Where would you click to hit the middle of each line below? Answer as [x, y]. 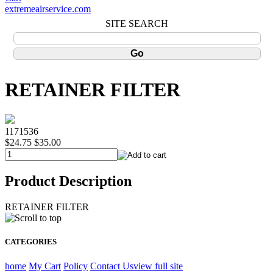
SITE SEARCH [136, 23]
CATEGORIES [31, 242]
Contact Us [112, 266]
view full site [158, 266]
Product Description [68, 181]
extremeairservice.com [48, 9]
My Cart [45, 266]
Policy [76, 266]
